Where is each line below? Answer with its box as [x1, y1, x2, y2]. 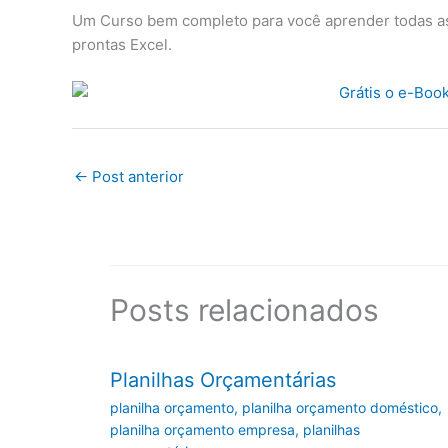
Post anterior [88, 166, 184, 186]
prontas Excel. [72, 35, 172, 55]
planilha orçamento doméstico [241, 399, 438, 417]
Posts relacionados [109, 292, 379, 329]
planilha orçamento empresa [109, 421, 295, 439]
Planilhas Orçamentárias [109, 368, 336, 393]
